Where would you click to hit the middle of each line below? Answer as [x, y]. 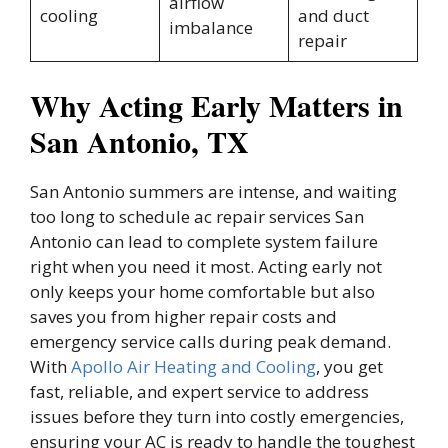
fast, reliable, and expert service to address [199, 392]
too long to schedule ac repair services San [197, 217]
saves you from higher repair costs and [183, 317]
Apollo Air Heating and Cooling [193, 367]
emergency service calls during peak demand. [210, 342]
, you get [349, 367]
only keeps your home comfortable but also [202, 292]
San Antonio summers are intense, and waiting [213, 192]
